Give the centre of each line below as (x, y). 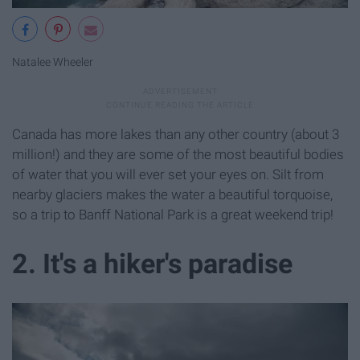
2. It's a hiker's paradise (152, 264)
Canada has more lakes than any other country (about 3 (176, 135)
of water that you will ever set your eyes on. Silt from (168, 175)
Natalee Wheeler (53, 62)
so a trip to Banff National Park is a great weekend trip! (173, 215)
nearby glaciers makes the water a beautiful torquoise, (172, 195)
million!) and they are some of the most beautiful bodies (178, 155)
